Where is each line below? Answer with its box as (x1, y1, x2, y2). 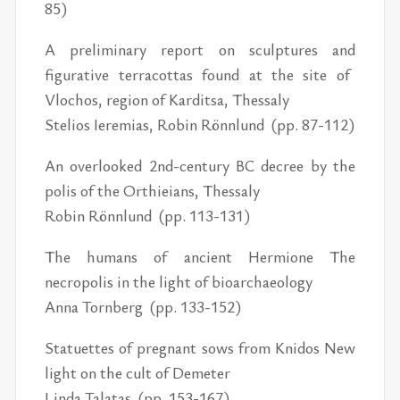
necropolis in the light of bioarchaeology (45, 270, 313, 292)
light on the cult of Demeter (45, 361, 231, 383)
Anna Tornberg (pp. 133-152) (45, 295, 242, 317)
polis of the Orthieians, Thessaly (45, 179, 261, 201)
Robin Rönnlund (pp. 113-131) (45, 204, 251, 226)
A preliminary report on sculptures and (45, 37, 355, 60)
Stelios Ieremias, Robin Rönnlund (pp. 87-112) (45, 112, 355, 135)
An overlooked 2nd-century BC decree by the (45, 154, 355, 176)
